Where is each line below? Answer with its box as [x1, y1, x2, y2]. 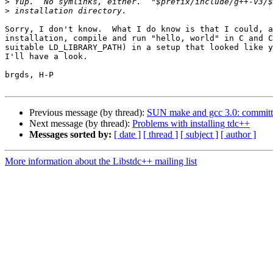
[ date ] [114, 129, 141, 140]
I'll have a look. [5, 52, 88, 62]
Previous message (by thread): [29, 107, 147, 118]
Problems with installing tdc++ [132, 118, 250, 129]
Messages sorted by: [29, 129, 112, 140]
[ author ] [221, 129, 256, 140]
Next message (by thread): [29, 118, 132, 129]
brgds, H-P [5, 70, 54, 80]
